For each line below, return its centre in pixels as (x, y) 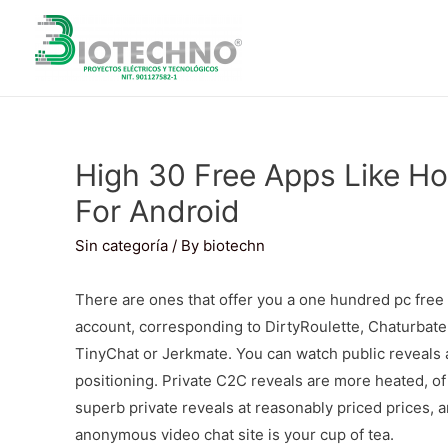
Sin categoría (121, 245)
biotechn (234, 245)
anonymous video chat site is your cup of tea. (234, 434)
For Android (157, 211)
